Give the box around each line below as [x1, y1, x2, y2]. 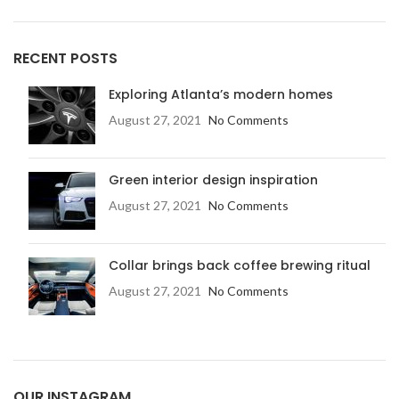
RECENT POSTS [13, 48, 118, 69]
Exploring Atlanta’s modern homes [109, 85, 333, 104]
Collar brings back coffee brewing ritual [109, 256, 370, 275]
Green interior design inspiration [109, 171, 318, 190]
